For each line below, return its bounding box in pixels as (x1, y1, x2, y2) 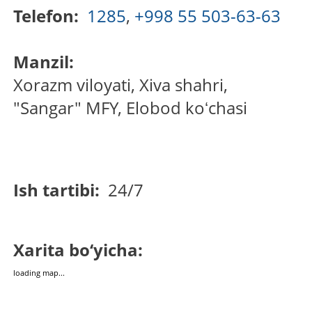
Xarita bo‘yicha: (13, 237, 148, 261)
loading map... (13, 267, 65, 278)
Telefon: (13, 4, 84, 28)
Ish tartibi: (13, 178, 104, 202)
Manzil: (13, 50, 79, 74)
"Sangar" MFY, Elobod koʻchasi (13, 96, 248, 120)
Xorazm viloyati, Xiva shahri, (13, 73, 228, 97)
